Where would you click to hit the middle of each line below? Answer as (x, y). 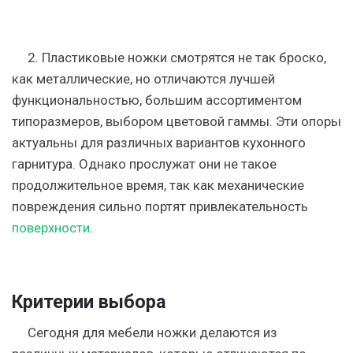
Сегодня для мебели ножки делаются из (152, 333)
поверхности (51, 228)
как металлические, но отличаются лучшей (143, 79)
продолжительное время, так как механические (158, 185)
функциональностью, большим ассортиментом (157, 100)
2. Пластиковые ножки (97, 58)
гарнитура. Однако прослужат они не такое (144, 164)
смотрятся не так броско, (247, 58)
